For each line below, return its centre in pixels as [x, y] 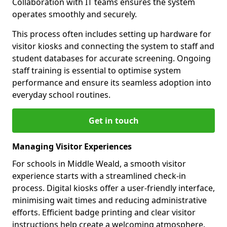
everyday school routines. [61, 95]
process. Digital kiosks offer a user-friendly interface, [113, 188]
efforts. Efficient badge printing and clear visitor [104, 213]
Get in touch [113, 121]
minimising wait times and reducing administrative [109, 200]
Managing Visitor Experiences [72, 147]
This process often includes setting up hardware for [112, 34]
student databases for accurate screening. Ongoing [111, 59]
